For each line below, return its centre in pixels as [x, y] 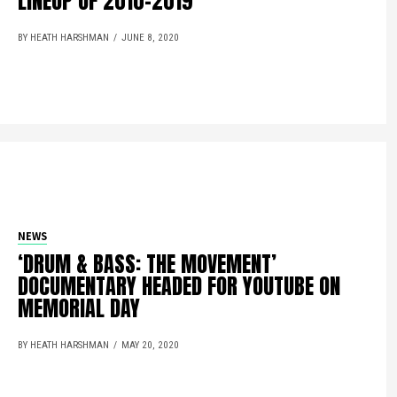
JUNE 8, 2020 [151, 38]
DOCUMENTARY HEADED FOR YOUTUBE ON [179, 286]
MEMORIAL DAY [79, 308]
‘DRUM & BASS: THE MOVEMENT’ [148, 264]
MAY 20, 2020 [151, 345]
